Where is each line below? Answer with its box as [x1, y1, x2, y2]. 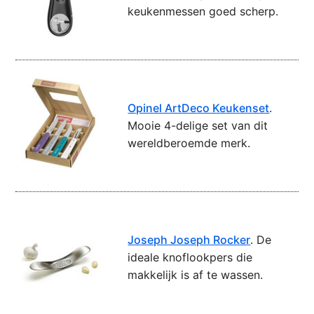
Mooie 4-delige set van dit [128, 118, 268, 133]
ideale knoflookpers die [128, 250, 253, 265]
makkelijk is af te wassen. [128, 268, 264, 282]
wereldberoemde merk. [128, 136, 251, 151]
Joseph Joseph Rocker [128, 233, 251, 247]
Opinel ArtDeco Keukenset [128, 101, 270, 116]
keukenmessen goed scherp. [128, 4, 279, 19]
